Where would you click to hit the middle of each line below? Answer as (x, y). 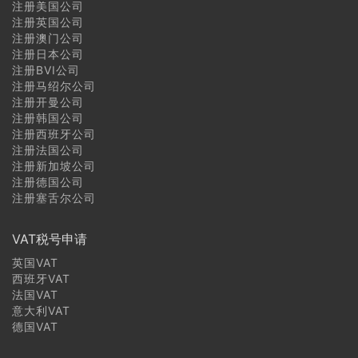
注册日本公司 (48, 54)
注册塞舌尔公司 (54, 197)
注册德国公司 (48, 181)
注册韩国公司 (48, 117)
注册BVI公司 (46, 70)
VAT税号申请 (50, 239)
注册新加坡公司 (54, 165)
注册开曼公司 (48, 101)
